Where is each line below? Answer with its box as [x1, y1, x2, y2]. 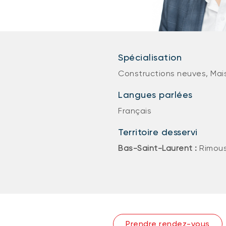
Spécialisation [118, 52, 182, 63]
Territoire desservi [118, 127, 198, 137]
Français [118, 106, 151, 116]
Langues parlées [118, 89, 193, 100]
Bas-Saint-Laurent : [118, 143, 199, 153]
